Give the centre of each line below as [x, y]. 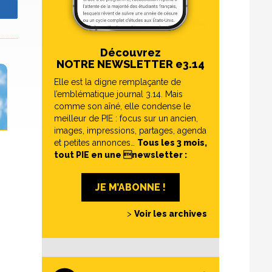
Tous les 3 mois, [172, 143]
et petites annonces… [96, 143]
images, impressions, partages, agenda [130, 131]
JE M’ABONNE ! [131, 187]
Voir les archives [171, 214]
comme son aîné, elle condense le [122, 106]
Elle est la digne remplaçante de [117, 82]
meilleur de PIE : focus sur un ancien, [126, 118]
